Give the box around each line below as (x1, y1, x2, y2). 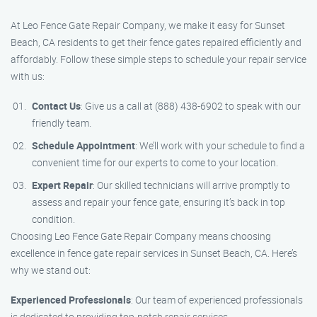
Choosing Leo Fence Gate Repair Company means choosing (11, 229, 271, 243)
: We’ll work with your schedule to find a (135, 139, 305, 152)
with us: (11, 69, 45, 83)
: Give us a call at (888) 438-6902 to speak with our (81, 99, 301, 113)
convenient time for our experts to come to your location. (32, 156, 278, 169)
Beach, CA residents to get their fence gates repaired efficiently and (11, 35, 301, 49)
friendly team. (32, 116, 91, 129)
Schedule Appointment (32, 139, 135, 152)
